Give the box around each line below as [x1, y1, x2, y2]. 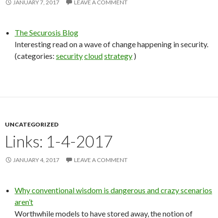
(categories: [15, 51, 56, 60]
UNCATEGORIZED [5, 121, 58, 128]
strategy [104, 51, 132, 60]
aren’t [15, 197, 33, 206]
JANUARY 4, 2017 [13, 156, 59, 163]
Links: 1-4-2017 [5, 131, 113, 151]
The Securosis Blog [15, 28, 78, 37]
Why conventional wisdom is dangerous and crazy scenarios [15, 185, 212, 195]
